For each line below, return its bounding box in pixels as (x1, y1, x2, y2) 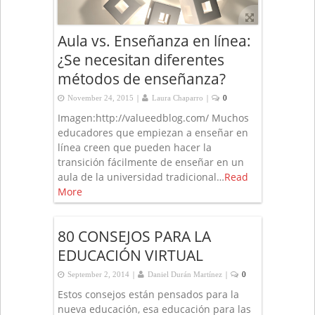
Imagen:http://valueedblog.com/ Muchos (57, 111, 249, 125)
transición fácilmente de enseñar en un (57, 155, 244, 169)
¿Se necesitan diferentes (57, 50, 224, 70)
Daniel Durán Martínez (147, 271, 222, 279)
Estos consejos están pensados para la (57, 288, 239, 302)
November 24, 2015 (67, 94, 134, 103)
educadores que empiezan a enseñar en (57, 126, 248, 140)
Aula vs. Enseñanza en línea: (57, 31, 251, 51)
